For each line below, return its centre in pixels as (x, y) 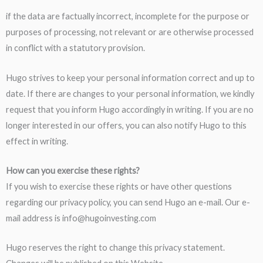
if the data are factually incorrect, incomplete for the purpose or (128, 16)
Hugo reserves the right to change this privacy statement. (115, 248)
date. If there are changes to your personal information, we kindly (130, 93)
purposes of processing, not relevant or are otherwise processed (130, 32)
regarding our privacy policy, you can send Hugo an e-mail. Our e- (128, 202)
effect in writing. (37, 141)
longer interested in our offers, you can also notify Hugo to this (126, 125)
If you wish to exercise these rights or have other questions (119, 186)
